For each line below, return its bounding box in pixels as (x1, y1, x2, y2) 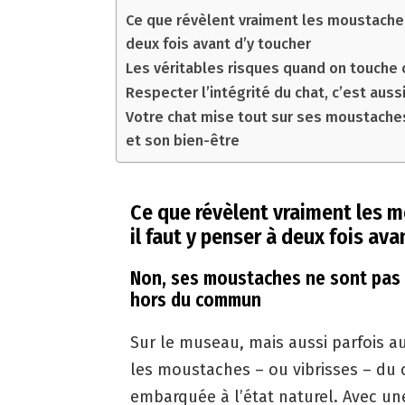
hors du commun (130, 288, 261, 313)
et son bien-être (126, 132, 240, 150)
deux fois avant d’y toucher (126, 35, 311, 53)
